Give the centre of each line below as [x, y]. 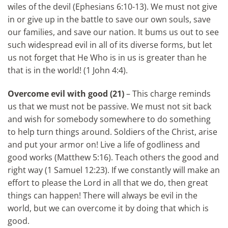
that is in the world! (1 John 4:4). [68, 70]
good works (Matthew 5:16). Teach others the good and [113, 158]
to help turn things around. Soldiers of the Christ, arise [112, 132]
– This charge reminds [167, 94]
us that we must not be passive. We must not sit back [109, 107]
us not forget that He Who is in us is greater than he [107, 58]
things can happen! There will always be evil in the [103, 196]
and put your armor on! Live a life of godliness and [104, 145]
